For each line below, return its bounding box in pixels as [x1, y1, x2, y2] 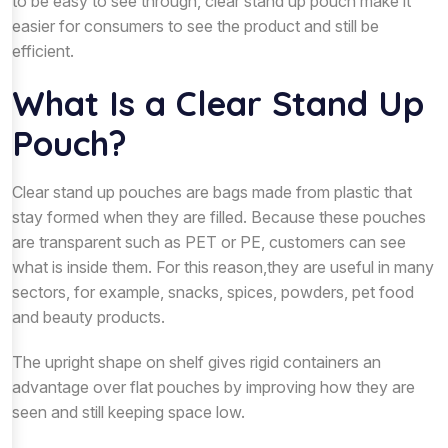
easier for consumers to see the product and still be [12, 15, 379, 36]
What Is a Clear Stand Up [12, 81, 424, 125]
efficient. [12, 40, 74, 61]
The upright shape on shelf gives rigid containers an [12, 351, 381, 372]
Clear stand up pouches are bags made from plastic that [12, 181, 412, 202]
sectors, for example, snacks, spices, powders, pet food [12, 281, 414, 302]
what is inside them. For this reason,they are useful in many [12, 256, 434, 277]
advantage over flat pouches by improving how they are [12, 376, 415, 397]
